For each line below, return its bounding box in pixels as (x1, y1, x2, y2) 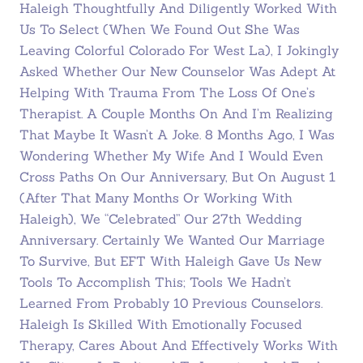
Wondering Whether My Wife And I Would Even (19, 147, 323, 164)
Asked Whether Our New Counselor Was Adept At (19, 63, 335, 79)
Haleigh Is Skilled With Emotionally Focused (19, 316, 302, 332)
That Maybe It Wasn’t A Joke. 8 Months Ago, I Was (19, 126, 335, 143)
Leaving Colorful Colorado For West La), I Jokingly (19, 42, 339, 58)
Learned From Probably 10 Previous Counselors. (19, 295, 322, 311)
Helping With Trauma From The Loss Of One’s (19, 84, 315, 100)
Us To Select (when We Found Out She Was (19, 21, 300, 37)
